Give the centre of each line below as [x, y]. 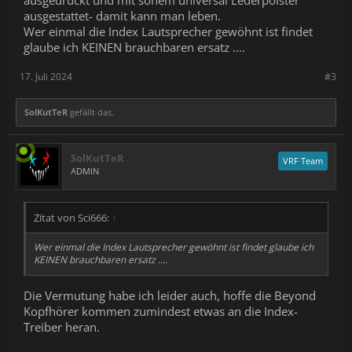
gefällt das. [91, 112]
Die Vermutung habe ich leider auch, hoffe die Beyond [170, 295]
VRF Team [303, 161]
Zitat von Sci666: [73, 218]
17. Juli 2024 [46, 77]
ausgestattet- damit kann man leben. [122, 16]
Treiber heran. [62, 326]
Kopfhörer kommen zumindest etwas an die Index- [161, 311]
